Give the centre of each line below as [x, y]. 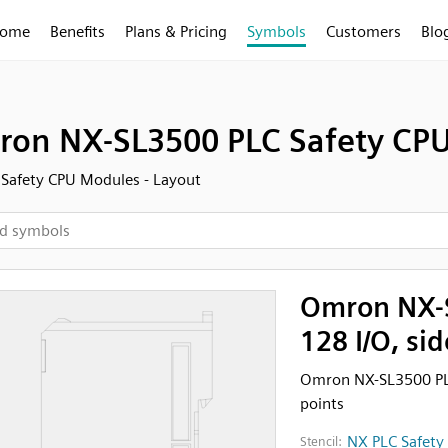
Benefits [77, 31]
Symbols [276, 31]
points [321, 403]
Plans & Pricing [176, 31]
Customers [363, 31]
